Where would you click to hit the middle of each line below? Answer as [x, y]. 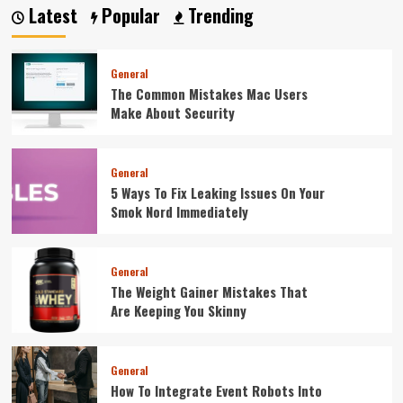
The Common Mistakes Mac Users [209, 94]
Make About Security [172, 113]
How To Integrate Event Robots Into [216, 391]
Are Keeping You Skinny [178, 311]
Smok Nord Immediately [179, 212]
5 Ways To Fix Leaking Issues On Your [217, 193]
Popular [128, 16]
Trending [218, 16]
